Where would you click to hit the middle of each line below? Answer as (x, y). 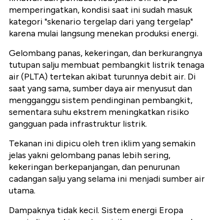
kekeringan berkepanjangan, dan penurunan (94, 167)
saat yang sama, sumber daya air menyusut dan (100, 88)
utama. (22, 190)
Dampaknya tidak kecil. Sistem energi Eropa (96, 210)
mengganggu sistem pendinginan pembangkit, (101, 100)
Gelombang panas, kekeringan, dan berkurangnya (106, 53)
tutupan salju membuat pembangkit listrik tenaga (107, 65)
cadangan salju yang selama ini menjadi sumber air (107, 179)
